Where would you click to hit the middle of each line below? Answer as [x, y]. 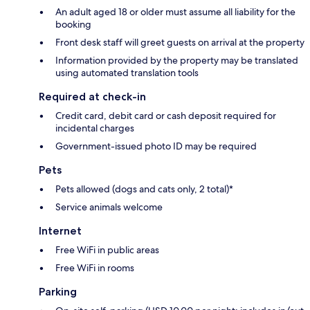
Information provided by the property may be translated [177, 61]
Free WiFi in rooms [95, 268]
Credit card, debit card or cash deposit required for [166, 116]
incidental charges [95, 128]
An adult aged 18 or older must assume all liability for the [175, 12]
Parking [58, 292]
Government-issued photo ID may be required [156, 146]
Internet [60, 231]
